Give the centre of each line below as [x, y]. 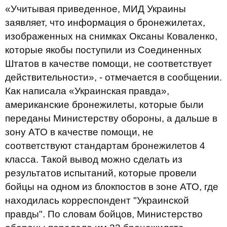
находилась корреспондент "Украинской [97, 200]
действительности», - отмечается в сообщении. [113, 77]
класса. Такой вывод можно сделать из [94, 159]
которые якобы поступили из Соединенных [103, 50]
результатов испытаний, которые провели [101, 173]
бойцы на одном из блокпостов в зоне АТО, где [112, 187]
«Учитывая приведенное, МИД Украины [96, 9]
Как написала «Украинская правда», [87, 91]
